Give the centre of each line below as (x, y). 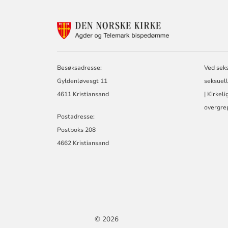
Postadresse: (76, 117)
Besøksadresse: (80, 68)
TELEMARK (191, 65)
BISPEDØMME (196, 75)
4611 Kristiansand (83, 94)
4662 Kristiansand (83, 143)
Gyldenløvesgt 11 (82, 81)
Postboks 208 (77, 130)
